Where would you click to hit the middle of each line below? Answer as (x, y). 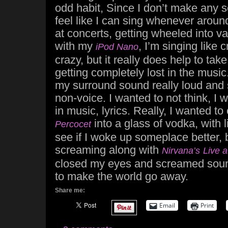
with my (75, 46)
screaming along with (108, 150)
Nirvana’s (181, 151)
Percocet (73, 124)
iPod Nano (117, 47)
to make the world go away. (122, 176)
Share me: (70, 190)
